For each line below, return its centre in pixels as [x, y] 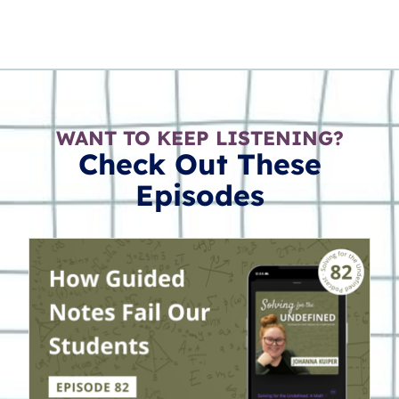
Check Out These [199, 163]
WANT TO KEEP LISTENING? [199, 138]
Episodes [199, 195]
